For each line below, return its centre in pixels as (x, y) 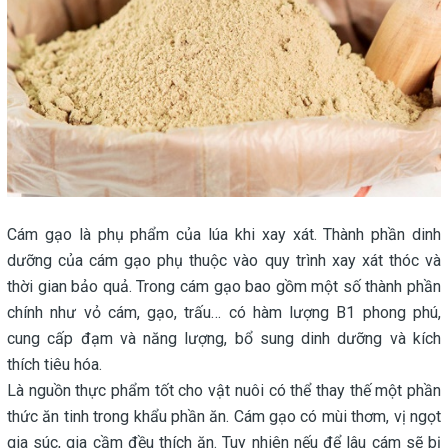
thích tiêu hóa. (54, 364)
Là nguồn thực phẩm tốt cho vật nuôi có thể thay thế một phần (224, 390)
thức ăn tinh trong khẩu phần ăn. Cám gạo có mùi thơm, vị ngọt (224, 416)
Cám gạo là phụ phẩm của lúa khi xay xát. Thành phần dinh (224, 234)
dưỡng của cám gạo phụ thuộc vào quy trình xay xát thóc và (224, 260)
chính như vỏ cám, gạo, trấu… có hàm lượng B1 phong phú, (224, 312)
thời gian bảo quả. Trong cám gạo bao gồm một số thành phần (224, 286)
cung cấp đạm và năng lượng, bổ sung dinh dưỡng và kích (224, 338)
